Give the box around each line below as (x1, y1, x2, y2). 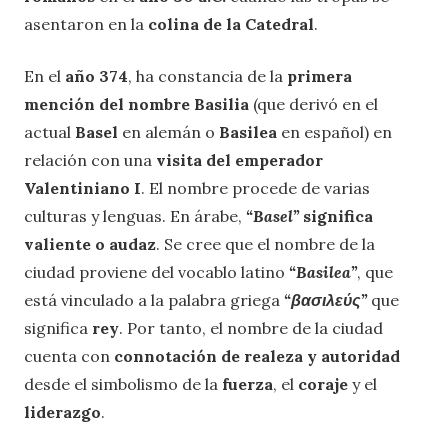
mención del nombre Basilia (24, 94, 253, 115)
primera (287, 66, 352, 87)
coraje (298, 374, 348, 395)
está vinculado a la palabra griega (24, 290, 284, 311)
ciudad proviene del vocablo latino (24, 262, 289, 283)
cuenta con (24, 346, 114, 367)
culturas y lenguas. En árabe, (24, 206, 246, 227)
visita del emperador (156, 150, 323, 171)
